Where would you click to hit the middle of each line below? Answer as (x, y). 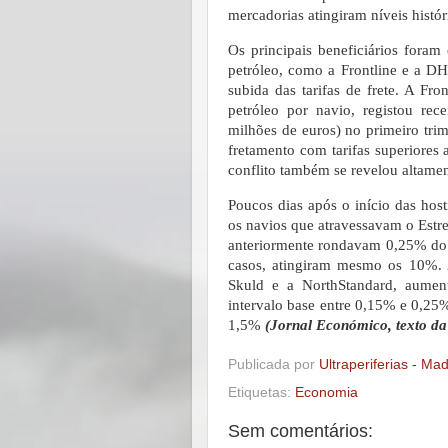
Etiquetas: (261, 393)
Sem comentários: (300, 431)
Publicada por (273, 365)
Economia (326, 393)
